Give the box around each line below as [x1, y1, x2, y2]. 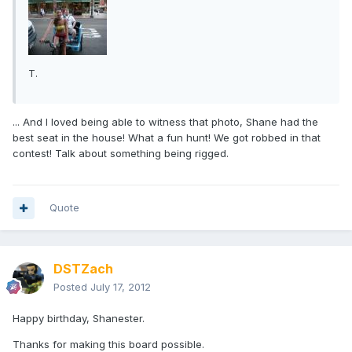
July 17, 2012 [90, 280, 151, 294]
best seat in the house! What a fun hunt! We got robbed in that [13, 131, 321, 145]
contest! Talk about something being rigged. [13, 147, 229, 160]
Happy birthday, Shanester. [13, 312, 145, 325]
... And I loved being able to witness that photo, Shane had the [13, 115, 318, 129]
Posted [53, 280, 90, 294]
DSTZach [53, 261, 113, 277]
